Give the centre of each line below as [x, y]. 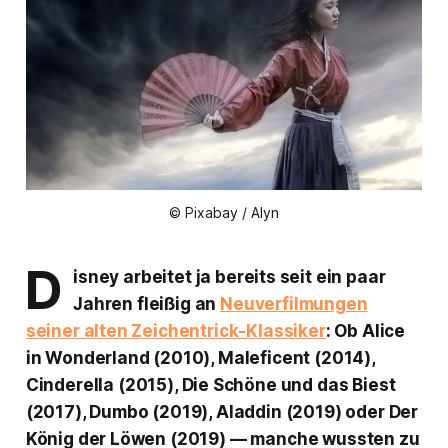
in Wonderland [87, 358]
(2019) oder [335, 412]
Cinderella [70, 385]
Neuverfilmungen [294, 304]
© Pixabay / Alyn [224, 213]
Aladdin [248, 412]
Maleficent [264, 358]
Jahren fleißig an [147, 304]
